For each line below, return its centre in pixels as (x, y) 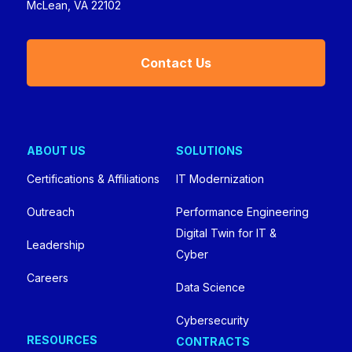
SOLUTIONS (209, 151)
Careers (47, 278)
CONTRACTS (213, 342)
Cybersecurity (213, 321)
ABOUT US (56, 151)
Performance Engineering (242, 212)
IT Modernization (220, 179)
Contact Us (176, 62)
